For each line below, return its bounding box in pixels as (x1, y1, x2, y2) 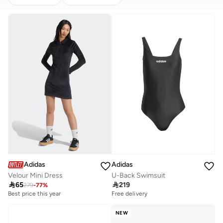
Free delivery (111, 190, 147, 198)
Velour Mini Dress (8, 171, 63, 180)
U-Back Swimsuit (111, 171, 165, 180)
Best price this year (8, 190, 61, 198)
